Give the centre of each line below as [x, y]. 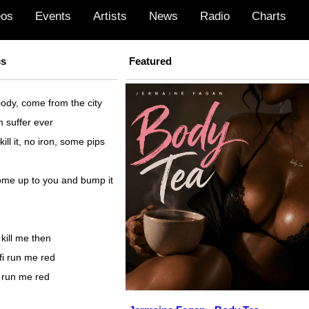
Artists [110, 16]
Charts [269, 16]
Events [53, 16]
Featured [150, 62]
